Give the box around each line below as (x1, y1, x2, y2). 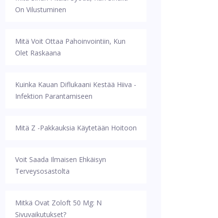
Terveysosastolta (15, 166, 70, 176)
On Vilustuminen (15, 4, 66, 14)
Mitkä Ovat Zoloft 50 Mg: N (15, 198, 102, 207)
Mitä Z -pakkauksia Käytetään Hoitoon (15, 123, 137, 132)
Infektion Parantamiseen (15, 91, 92, 101)
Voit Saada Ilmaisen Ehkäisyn (15, 154, 106, 164)
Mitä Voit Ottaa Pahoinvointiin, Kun (15, 36, 126, 46)
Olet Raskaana (15, 48, 61, 57)
